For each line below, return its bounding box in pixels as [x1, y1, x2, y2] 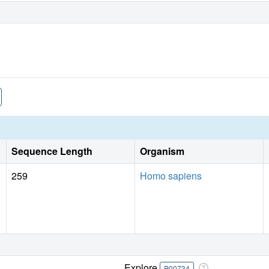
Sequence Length [11, 144, 92, 158]
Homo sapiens [140, 168, 202, 183]
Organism [140, 144, 184, 158]
